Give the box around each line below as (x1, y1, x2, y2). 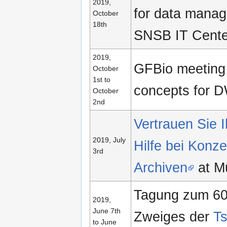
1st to (93, 75, 110, 84)
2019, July (93, 136, 126, 144)
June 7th (93, 207, 121, 215)
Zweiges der (134, 209, 213, 225)
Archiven (134, 160, 187, 176)
